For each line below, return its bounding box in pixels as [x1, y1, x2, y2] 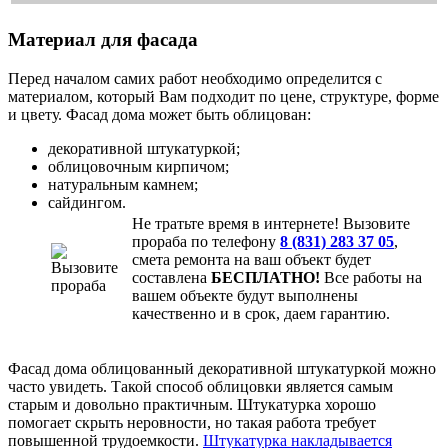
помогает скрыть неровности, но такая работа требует [8, 414, 376, 432]
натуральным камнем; [48, 176, 198, 194]
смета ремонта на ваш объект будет [132, 251, 371, 269]
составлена [132, 269, 211, 287]
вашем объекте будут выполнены [132, 287, 358, 305]
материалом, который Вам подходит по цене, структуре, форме [8, 88, 439, 106]
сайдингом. [48, 194, 126, 212]
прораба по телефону [132, 233, 280, 251]
